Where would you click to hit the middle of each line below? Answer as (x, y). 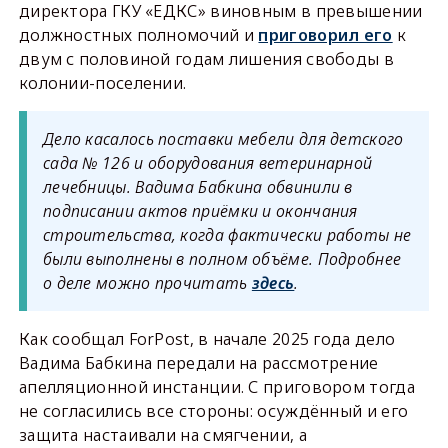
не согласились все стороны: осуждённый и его (213, 411)
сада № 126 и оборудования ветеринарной (207, 163)
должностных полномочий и (138, 35)
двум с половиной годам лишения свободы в (206, 59)
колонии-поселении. (102, 83)
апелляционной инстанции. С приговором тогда (216, 387)
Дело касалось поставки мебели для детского (223, 139)
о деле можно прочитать (147, 283)
